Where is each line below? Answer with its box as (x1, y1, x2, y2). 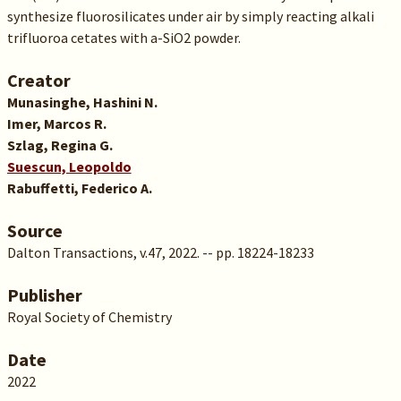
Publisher (6, 284, 82, 306)
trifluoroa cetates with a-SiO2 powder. (6, 29, 241, 47)
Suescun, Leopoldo (6, 158, 132, 175)
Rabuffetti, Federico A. (6, 179, 152, 197)
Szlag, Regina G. (6, 136, 113, 154)
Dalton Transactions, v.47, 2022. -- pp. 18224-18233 (6, 243, 314, 261)
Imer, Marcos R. (6, 115, 107, 132)
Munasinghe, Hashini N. (6, 93, 158, 111)
